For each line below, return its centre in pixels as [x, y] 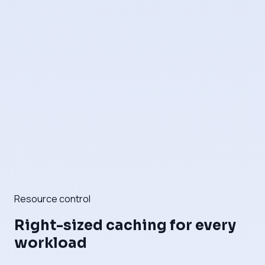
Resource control [52, 198]
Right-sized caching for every [125, 226]
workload [51, 243]
